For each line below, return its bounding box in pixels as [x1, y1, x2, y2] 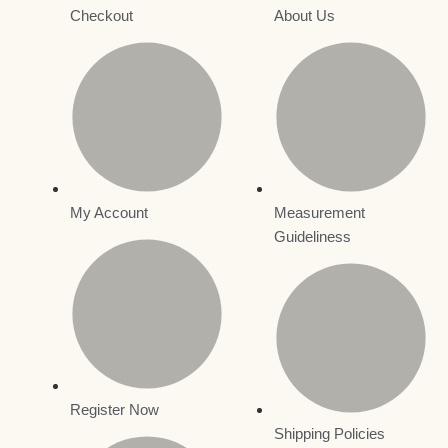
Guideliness [274, 227, 351, 245]
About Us [274, 6, 335, 24]
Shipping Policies [274, 424, 385, 442]
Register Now [70, 400, 159, 418]
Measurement [274, 203, 365, 221]
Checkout [70, 6, 133, 24]
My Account [70, 203, 148, 221]
